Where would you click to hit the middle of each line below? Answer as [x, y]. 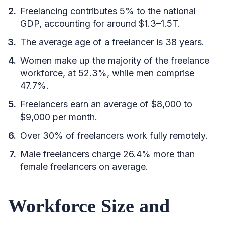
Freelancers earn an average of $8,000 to [106, 104]
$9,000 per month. [59, 117]
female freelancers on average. [84, 166]
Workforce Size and [89, 206]
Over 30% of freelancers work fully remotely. [114, 135]
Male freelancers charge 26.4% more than [107, 154]
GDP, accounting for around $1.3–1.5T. [100, 23]
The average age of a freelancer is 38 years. [112, 42]
